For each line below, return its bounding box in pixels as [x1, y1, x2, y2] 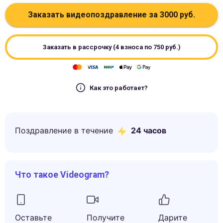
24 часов [131, 125, 166, 135]
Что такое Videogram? [15, 170, 109, 180]
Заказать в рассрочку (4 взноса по [42, 43, 153, 51]
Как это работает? [89, 84, 148, 92]
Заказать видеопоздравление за [28, 10, 160, 19]
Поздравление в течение [15, 125, 113, 135]
